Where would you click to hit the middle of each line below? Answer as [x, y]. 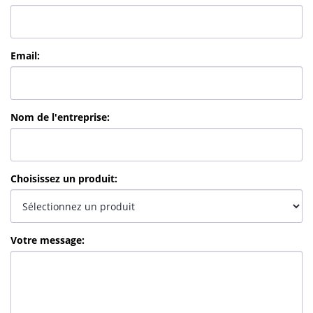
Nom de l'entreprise [59, 117]
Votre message [46, 240]
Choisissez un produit [63, 179]
